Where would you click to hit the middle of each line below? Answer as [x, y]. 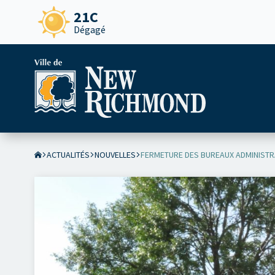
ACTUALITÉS [68, 155]
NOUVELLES [115, 155]
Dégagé [90, 29]
